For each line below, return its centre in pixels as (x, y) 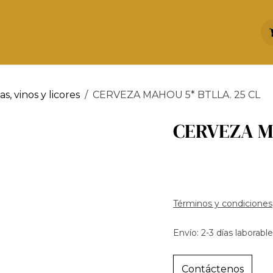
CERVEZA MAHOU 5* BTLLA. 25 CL (176, 95)
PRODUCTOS (200, 32)
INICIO (68, 32)
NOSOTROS (125, 32)
